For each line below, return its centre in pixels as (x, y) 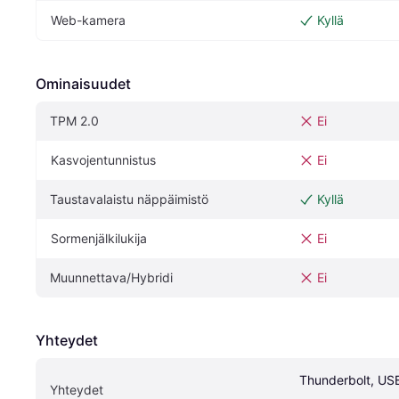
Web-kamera (88, 20)
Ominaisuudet (83, 84)
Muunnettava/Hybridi (111, 278)
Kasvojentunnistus (103, 160)
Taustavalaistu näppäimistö (129, 199)
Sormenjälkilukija (99, 239)
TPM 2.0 (74, 121)
